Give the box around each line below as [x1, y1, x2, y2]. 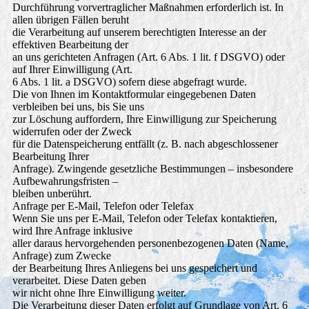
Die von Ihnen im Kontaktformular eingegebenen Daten [12, 88, 256, 101]
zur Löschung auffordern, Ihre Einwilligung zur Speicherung [12, 113, 277, 126]
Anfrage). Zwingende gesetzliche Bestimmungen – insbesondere [12, 163, 293, 175]
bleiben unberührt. [12, 188, 92, 200]
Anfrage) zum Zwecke [12, 250, 111, 262]
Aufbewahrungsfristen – [12, 175, 118, 188]
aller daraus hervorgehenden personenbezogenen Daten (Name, [12, 237, 288, 250]
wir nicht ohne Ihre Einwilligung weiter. [12, 287, 186, 299]
